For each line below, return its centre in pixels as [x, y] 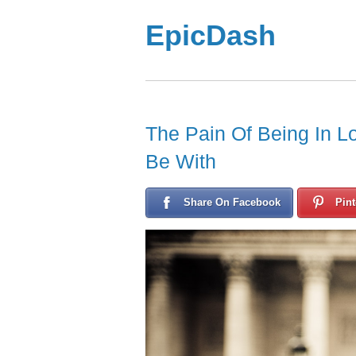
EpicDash [211, 35]
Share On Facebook [232, 202]
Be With [181, 161]
